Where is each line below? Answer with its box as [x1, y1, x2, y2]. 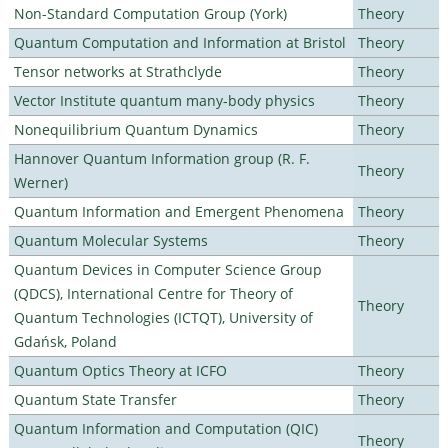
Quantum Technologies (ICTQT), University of [13, 307, 313, 327]
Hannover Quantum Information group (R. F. [13, 148, 310, 168]
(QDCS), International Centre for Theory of [13, 283, 293, 303]
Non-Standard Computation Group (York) [13, 3, 287, 23]
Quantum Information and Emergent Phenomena [13, 201, 344, 221]
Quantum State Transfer [13, 389, 177, 409]
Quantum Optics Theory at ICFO [13, 360, 227, 380]
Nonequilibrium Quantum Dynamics [13, 119, 258, 139]
